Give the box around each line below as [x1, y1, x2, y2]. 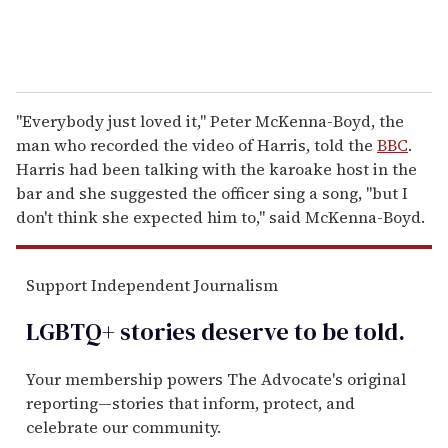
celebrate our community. [26, 415, 221, 438]
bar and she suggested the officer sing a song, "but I [16, 181, 408, 204]
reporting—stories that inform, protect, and [26, 391, 355, 414]
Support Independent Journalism [26, 273, 278, 296]
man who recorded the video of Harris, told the [16, 133, 377, 156]
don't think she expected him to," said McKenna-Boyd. [16, 205, 425, 228]
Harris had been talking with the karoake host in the [16, 157, 417, 180]
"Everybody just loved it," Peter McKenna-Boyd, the [16, 109, 404, 132]
